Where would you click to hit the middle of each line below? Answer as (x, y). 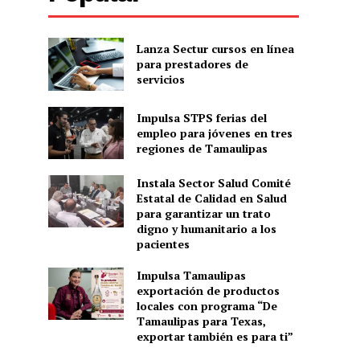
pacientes (163, 243)
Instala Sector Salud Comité (213, 182)
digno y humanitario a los (206, 228)
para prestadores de (192, 64)
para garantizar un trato (203, 213)
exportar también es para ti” (215, 336)
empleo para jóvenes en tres (214, 133)
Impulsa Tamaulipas (191, 275)
